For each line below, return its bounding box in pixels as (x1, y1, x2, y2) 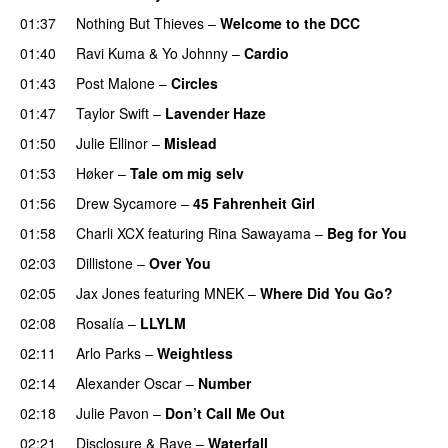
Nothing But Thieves (76, 12, 204, 33)
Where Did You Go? (260, 282, 393, 303)
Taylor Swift (76, 102, 149, 123)
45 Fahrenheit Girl (193, 192, 315, 213)
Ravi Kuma (76, 42, 145, 63)
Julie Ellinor (76, 132, 148, 153)
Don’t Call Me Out (165, 402, 285, 423)
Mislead (164, 132, 217, 153)
